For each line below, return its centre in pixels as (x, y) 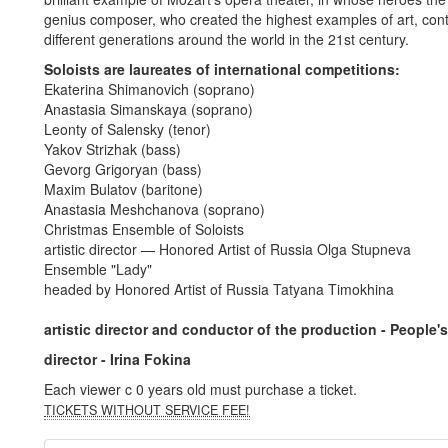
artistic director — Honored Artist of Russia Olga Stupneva (227, 249)
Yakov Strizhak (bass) (112, 149)
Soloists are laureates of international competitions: (222, 69)
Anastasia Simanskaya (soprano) (148, 109)
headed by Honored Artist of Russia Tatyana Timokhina (219, 289)
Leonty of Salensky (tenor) (127, 129)
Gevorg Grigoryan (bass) (123, 169)
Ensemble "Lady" (98, 269)
